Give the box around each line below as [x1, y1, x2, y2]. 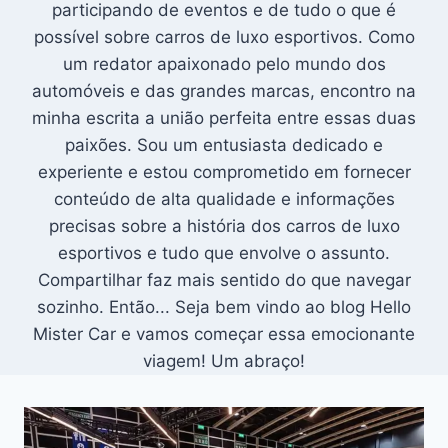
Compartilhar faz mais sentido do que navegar [37, 270, 411, 290]
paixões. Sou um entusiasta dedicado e [65, 135, 383, 155]
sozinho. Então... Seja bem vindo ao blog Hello [37, 297, 411, 317]
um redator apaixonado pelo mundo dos [62, 54, 386, 74]
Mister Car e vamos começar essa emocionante [33, 324, 415, 344]
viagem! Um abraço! [143, 351, 305, 371]
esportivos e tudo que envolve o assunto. [58, 243, 390, 263]
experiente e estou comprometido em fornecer [37, 162, 411, 182]
